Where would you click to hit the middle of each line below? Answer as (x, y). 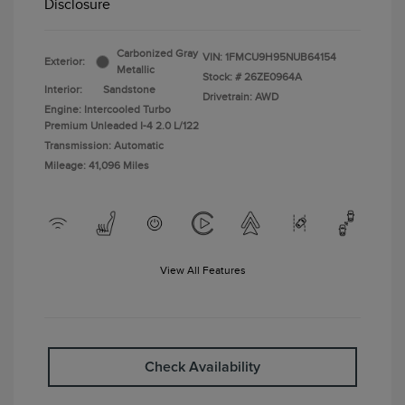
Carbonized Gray (157, 54)
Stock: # (222, 77)
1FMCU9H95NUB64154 (281, 57)
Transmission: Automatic (104, 146)
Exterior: (65, 62)
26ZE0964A (273, 77)
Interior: (63, 90)
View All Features (202, 271)
